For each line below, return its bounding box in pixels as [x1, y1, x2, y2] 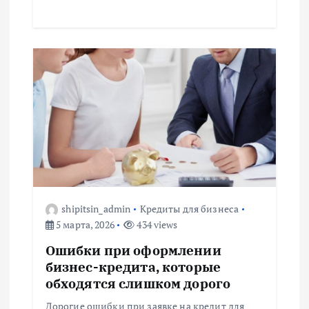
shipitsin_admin [61, 201, 131, 215]
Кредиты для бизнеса [139, 201, 239, 215]
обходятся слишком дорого [45, 274, 231, 292]
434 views [134, 217, 178, 231]
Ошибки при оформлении [45, 241, 221, 259]
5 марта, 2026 [53, 217, 114, 231]
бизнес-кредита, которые [45, 257, 221, 275]
